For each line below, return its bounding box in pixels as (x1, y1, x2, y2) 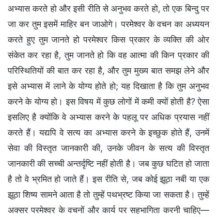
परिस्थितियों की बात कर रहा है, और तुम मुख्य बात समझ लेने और (8, 65, 209, 76)
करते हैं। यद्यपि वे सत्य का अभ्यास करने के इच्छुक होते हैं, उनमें (8, 127, 209, 138)
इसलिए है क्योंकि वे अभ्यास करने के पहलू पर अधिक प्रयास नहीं (8, 111, 209, 122)
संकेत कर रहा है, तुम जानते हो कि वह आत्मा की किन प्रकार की (8, 49, 209, 60)
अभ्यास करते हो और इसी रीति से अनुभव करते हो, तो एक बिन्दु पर (8, 3, 209, 14)
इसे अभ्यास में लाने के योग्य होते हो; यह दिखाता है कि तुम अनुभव (8, 80, 209, 91)
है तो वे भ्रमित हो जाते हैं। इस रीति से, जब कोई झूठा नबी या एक (8, 173, 209, 184)
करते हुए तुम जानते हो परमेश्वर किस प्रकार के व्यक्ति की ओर (8, 34, 209, 45)
